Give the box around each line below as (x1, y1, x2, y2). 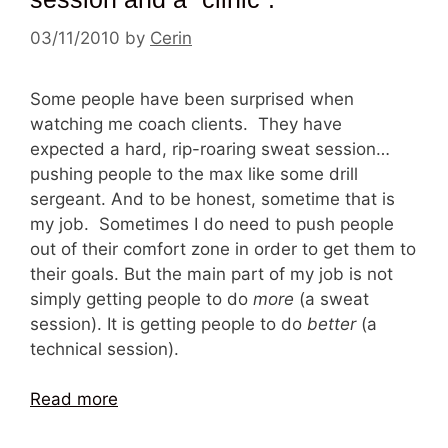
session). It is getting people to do (30, 313, 307, 334)
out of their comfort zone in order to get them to (30, 238, 416, 259)
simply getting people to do (30, 288, 253, 309)
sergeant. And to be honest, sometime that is (30, 188, 395, 209)
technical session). (30, 338, 179, 359)
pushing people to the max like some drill (30, 163, 358, 184)
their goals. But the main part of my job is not (30, 263, 393, 284)
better (307, 313, 356, 334)
